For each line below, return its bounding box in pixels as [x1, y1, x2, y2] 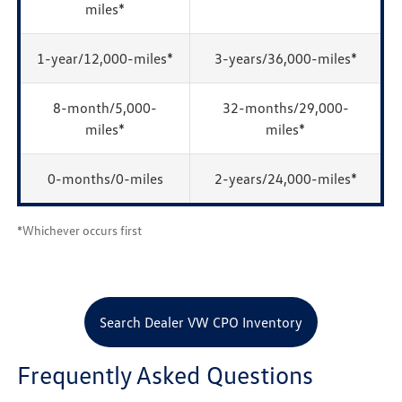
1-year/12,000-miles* [37, 48, 174, 67]
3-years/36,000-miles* [214, 48, 357, 67]
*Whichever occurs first [17, 222, 143, 238]
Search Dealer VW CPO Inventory [100, 312, 302, 331]
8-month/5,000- [53, 98, 158, 117]
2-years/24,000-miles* [214, 169, 357, 188]
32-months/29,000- [222, 98, 349, 117]
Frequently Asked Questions [17, 358, 314, 389]
